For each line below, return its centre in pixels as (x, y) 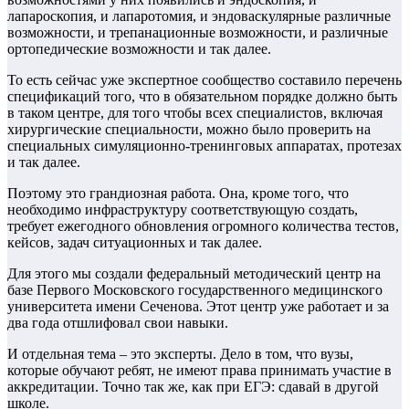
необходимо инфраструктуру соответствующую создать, (183, 210)
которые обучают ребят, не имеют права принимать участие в (199, 371)
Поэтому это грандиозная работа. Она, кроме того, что (178, 194)
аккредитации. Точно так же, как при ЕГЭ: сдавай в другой (193, 387)
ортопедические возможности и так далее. (139, 49)
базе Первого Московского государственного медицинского (195, 290)
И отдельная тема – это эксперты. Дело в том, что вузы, (180, 354)
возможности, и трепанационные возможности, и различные (198, 33)
